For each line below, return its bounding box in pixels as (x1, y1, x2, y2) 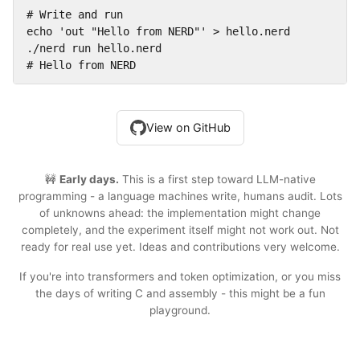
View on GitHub (145, 121, 231, 135)
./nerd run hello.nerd (27, 41, 162, 55)
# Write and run (27, 7, 123, 21)
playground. (149, 304, 211, 317)
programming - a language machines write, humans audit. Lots (18, 190, 342, 203)
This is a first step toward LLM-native (118, 173, 316, 186)
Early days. (59, 173, 119, 186)
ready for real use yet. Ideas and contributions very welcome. (20, 240, 340, 254)
